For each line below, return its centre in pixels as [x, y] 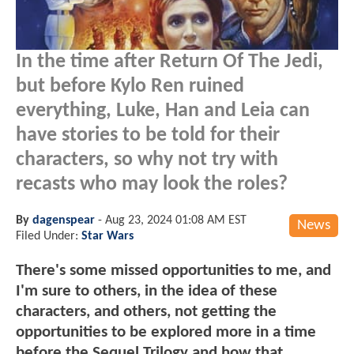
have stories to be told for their [148, 135]
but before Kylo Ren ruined [130, 86]
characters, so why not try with [147, 160]
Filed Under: [49, 236]
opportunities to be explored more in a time [166, 332]
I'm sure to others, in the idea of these [147, 291]
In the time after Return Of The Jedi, [169, 62]
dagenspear [64, 220]
